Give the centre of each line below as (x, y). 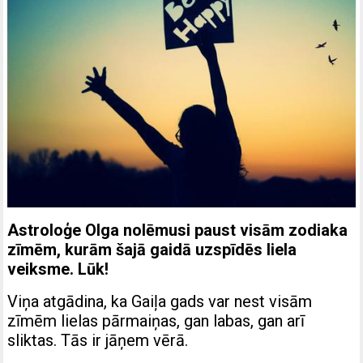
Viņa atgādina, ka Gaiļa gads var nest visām (160, 301)
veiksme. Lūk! (58, 269)
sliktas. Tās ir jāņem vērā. (98, 340)
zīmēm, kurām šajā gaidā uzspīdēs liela (152, 249)
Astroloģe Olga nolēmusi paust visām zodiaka (178, 230)
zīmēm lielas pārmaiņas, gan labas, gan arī (156, 320)
